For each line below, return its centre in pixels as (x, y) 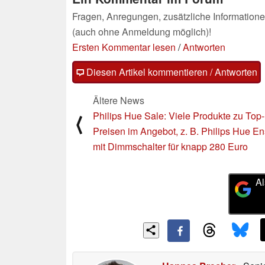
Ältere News (119, 100)
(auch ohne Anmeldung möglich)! (142, 31)
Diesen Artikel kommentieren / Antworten (171, 72)
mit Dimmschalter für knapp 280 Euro (170, 146)
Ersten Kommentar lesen (124, 47)
